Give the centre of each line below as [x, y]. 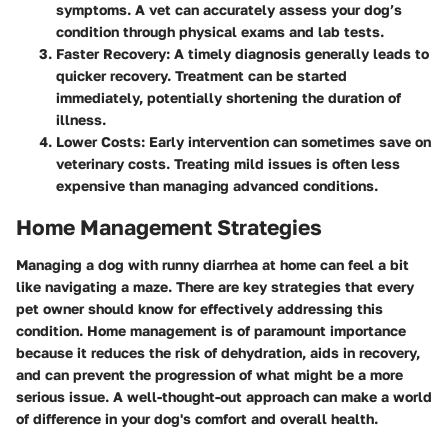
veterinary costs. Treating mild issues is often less [228, 163]
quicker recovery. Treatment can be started [201, 75]
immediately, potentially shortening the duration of [228, 97]
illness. [81, 119]
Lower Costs [98, 141]
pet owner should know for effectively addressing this [199, 309]
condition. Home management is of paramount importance [211, 331]
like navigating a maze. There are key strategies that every [215, 287]
